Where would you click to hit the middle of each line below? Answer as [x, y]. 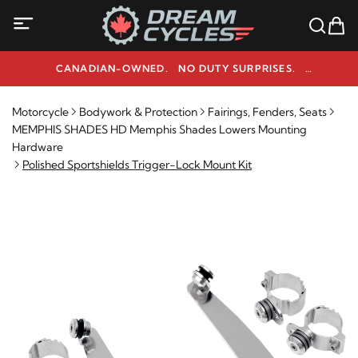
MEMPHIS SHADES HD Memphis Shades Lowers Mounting [159, 129]
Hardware [38, 147]
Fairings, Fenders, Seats [267, 112]
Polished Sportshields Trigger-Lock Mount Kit [137, 165]
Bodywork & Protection [138, 112]
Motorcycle [40, 112]
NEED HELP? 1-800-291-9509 [179, 84]
